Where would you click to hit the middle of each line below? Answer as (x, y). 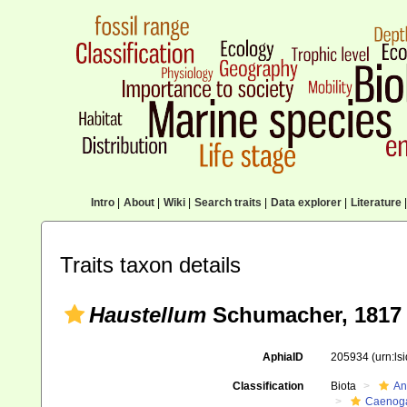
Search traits (228, 203)
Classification (268, 386)
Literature (376, 203)
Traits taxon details (150, 265)
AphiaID (283, 357)
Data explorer (306, 203)
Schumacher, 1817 (304, 315)
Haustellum (148, 315)
